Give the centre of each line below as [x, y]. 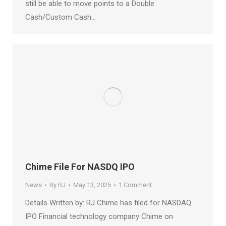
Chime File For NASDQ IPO [80, 167]
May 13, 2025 [92, 185]
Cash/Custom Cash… [61, 17]
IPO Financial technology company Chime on [99, 217]
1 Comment [135, 185]
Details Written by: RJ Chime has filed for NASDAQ [108, 203]
